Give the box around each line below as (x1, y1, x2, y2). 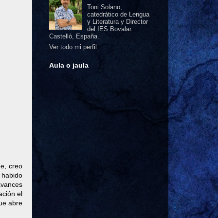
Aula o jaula (49, 61, 89, 69)
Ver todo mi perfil (49, 43, 97, 51)
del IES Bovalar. (87, 25, 133, 33)
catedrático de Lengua (87, 11, 149, 18)
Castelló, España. (49, 33, 99, 40)
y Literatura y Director (87, 18, 148, 25)
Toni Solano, (87, 3, 122, 11)
